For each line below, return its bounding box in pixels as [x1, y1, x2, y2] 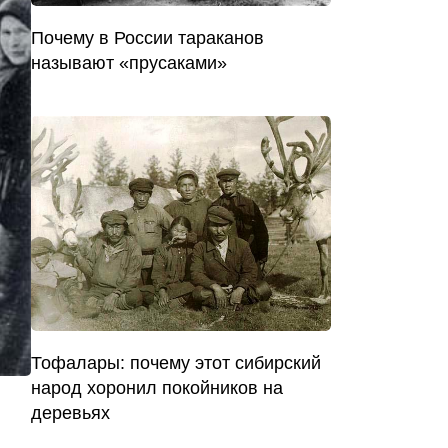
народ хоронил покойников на [31, 377, 283, 398]
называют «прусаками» [31, 53, 227, 74]
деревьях [31, 402, 110, 423]
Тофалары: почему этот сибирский [31, 352, 321, 373]
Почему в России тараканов [31, 28, 264, 49]
